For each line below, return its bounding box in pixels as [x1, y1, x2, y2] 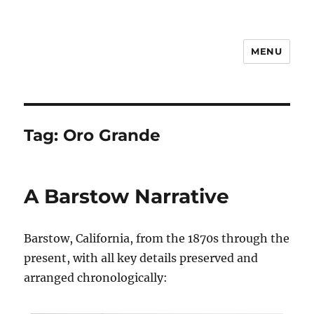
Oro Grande [63, 125, 161, 145]
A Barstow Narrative [24, 184, 230, 208]
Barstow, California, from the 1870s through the [24, 231, 290, 245]
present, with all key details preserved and [24, 251, 259, 265]
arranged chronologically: [24, 271, 168, 285]
